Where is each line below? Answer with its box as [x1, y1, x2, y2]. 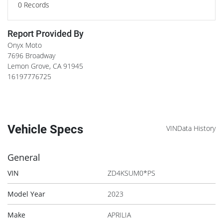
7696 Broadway [7, 50, 55, 60]
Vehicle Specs [7, 122, 83, 136]
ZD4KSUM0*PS [108, 168, 156, 178]
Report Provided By [7, 28, 84, 39]
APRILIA [108, 210, 131, 220]
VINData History [166, 123, 216, 133]
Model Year [7, 189, 45, 199]
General [7, 151, 40, 163]
